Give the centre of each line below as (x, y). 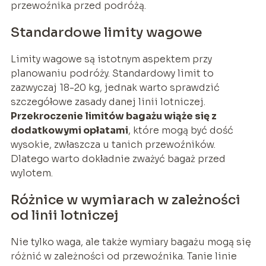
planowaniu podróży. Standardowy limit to (112, 74)
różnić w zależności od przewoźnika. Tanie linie (123, 256)
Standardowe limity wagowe (106, 33)
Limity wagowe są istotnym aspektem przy (111, 59)
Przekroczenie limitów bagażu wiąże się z (113, 116)
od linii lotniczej (64, 216)
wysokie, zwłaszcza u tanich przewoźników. (113, 145)
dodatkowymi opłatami (69, 131)
